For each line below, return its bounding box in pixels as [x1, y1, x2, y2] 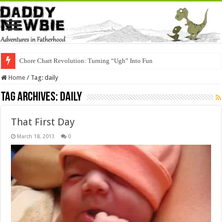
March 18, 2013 [17, 133, 55, 140]
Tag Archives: [1, 90, 60, 104]
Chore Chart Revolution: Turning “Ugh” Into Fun [19, 56, 153, 64]
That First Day [11, 115, 75, 128]
